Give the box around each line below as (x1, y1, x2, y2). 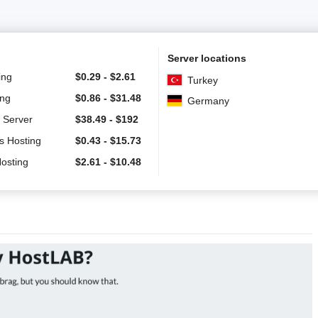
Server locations (168, 52, 246, 64)
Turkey (187, 74, 218, 86)
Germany (187, 94, 229, 106)
